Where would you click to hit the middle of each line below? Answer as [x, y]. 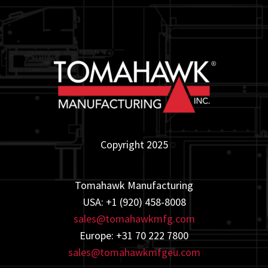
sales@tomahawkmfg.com [134, 219]
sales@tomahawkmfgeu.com [134, 252]
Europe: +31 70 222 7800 [134, 235]
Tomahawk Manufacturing [134, 185]
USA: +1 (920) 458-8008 [134, 202]
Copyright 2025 [134, 144]
